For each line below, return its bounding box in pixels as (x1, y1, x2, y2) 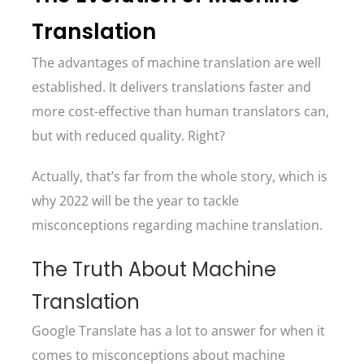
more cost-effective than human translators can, (32, 102, 329, 120)
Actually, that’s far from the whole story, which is (32, 167, 327, 185)
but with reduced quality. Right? (32, 127, 228, 145)
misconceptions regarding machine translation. (32, 216, 326, 234)
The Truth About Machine (32, 256, 276, 283)
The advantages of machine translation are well (32, 54, 321, 71)
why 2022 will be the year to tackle (32, 192, 239, 210)
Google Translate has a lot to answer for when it (32, 322, 325, 340)
